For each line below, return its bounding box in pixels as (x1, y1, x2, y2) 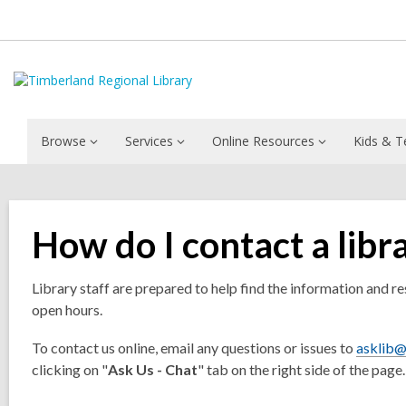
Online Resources (212, 132, 314, 150)
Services (125, 132, 173, 150)
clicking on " (32, 361, 108, 378)
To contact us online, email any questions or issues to (32, 339, 356, 356)
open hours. (32, 301, 102, 318)
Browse (41, 132, 86, 150)
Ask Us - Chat (108, 361, 198, 378)
